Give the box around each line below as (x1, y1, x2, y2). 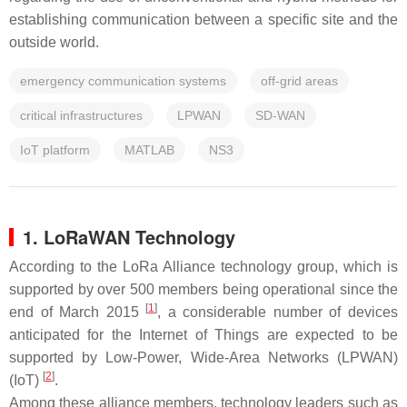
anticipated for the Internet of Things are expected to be (9, 327, 398, 342)
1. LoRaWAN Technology (23, 223, 235, 250)
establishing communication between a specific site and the (9, 12, 398, 27)
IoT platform (20, 143, 90, 157)
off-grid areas (261, 74, 338, 88)
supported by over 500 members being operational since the (9, 282, 398, 297)
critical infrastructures (20, 108, 143, 123)
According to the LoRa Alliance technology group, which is (9, 259, 398, 274)
